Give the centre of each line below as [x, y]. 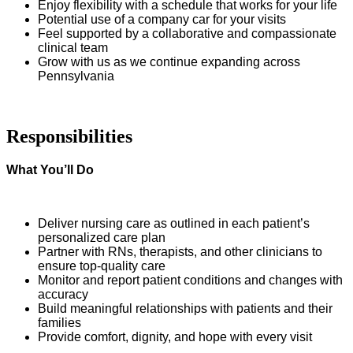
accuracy [63, 294]
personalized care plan [102, 237]
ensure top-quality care [102, 266]
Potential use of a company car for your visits [162, 19]
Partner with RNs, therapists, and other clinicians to [180, 251]
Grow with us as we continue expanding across [169, 61]
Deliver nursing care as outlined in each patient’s [174, 223]
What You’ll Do [50, 169]
